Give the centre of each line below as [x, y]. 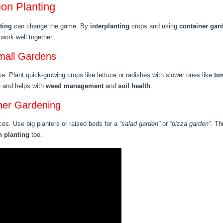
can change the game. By [51, 26]
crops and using [154, 26]
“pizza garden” [190, 124]
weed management [75, 86]
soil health [134, 86]
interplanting [110, 26]
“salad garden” [140, 124]
